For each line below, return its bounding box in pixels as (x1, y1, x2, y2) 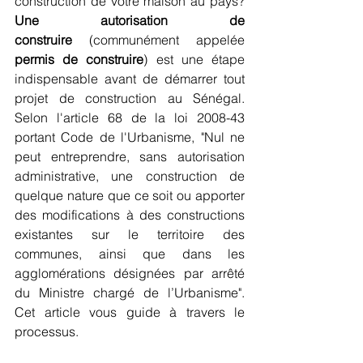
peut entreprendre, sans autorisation (15, 148, 245, 165)
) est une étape (143, 51, 246, 68)
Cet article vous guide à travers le (15, 304, 245, 321)
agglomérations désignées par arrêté (15, 265, 245, 282)
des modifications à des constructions (15, 207, 245, 224)
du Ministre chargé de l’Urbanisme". (15, 284, 245, 301)
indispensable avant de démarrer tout (15, 70, 245, 88)
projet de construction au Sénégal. (15, 90, 245, 107)
